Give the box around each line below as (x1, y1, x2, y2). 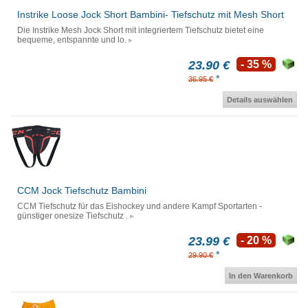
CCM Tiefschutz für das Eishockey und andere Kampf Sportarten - (17, 201, 262, 212)
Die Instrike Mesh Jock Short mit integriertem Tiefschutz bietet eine (17, 25, 264, 36)
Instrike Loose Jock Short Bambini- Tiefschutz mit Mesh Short (17, 9, 284, 21)
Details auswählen (227, 96, 293, 104)
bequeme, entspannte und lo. (17, 35, 126, 45)
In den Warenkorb (229, 272, 293, 280)
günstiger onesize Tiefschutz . (17, 211, 128, 221)
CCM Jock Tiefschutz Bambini (17, 185, 146, 197)
